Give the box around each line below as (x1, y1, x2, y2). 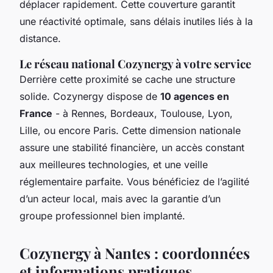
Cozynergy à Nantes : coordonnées (19, 243, 250, 263)
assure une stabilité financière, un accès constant (19, 141, 244, 154)
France (19, 107, 52, 119)
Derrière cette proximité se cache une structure (19, 73, 235, 85)
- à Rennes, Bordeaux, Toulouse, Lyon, (52, 107, 233, 119)
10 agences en (160, 90, 229, 102)
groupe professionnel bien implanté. (19, 209, 185, 222)
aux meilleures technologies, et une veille (19, 158, 208, 171)
